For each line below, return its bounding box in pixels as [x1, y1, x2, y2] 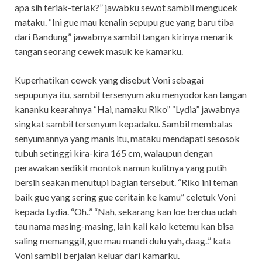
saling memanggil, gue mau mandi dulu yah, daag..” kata [15, 235, 231, 246]
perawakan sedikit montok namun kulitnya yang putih [15, 161, 227, 173]
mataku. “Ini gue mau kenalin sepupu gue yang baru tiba [15, 16, 234, 27]
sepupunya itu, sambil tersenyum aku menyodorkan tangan [15, 88, 247, 100]
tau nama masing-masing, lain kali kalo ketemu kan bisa [15, 220, 234, 232]
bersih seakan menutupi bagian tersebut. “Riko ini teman [15, 176, 238, 188]
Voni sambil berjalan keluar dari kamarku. [15, 249, 180, 261]
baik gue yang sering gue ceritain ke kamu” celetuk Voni [15, 191, 236, 202]
